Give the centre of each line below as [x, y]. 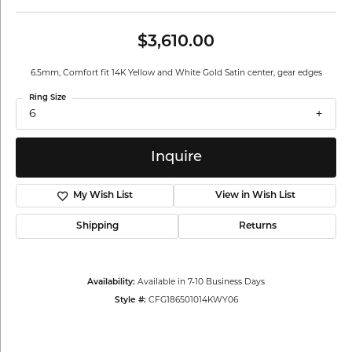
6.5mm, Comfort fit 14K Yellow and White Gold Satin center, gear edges [176, 73]
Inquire [176, 157]
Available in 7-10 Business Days [201, 283]
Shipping [97, 227]
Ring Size [48, 98]
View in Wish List [255, 196]
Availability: [111, 283]
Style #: [130, 301]
